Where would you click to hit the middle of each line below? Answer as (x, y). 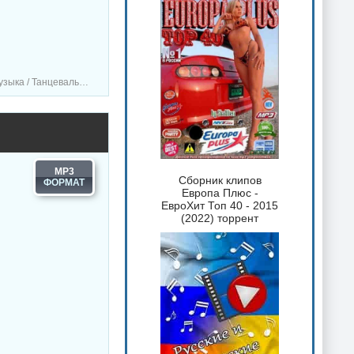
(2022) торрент (220, 218)
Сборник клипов (220, 180)
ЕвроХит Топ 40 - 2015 (220, 205)
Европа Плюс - (220, 192)
